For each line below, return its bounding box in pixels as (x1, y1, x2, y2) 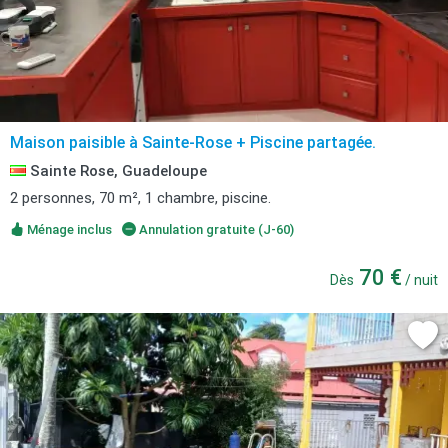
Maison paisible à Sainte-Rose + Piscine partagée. (10, 133, 376, 152)
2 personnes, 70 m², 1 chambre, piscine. (10, 189, 271, 207)
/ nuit (402, 272, 438, 288)
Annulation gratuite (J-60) (135, 222, 294, 237)
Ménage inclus (24, 222, 112, 237)
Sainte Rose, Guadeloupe (26, 162, 207, 180)
